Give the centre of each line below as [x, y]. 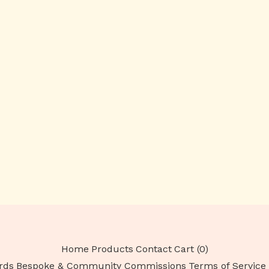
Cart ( [186, 249]
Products [112, 249]
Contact [153, 249]
